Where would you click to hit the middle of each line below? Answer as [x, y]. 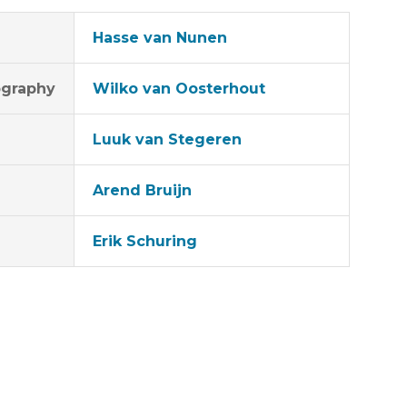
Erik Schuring [145, 241]
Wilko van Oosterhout [179, 89]
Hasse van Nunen [160, 38]
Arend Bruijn [143, 190]
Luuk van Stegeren [168, 139]
